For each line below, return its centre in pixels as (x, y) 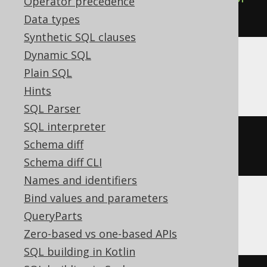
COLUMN (184, 137)
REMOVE (33, 155)
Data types (52, 19)
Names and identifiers (80, 180)
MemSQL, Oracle (59, 215)
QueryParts (53, 216)
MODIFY (133, 137)
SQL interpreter (65, 126)
